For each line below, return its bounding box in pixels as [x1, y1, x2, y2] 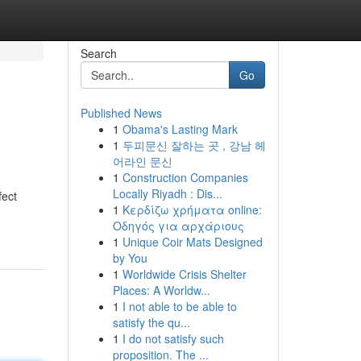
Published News [80, 105, 162, 121]
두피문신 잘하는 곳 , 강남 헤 [122, 137, 266, 153]
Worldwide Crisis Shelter [122, 266, 247, 282]
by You [112, 250, 147, 266]
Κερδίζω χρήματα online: [122, 201, 262, 218]
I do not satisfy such [122, 330, 224, 346]
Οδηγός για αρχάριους [112, 218, 244, 234]
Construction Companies [122, 169, 248, 185]
